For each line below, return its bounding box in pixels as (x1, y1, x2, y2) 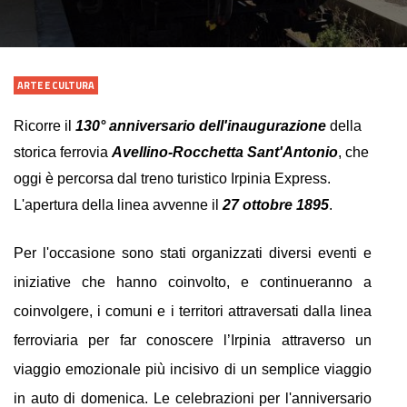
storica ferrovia (14, 144, 112, 160)
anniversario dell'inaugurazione (109, 117, 330, 134)
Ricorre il (14, 117, 75, 134)
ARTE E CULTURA (17, 77, 94, 93)
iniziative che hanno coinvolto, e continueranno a (14, 273, 372, 290)
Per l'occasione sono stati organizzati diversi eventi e (14, 244, 372, 261)
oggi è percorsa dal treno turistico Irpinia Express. (14, 170, 331, 186)
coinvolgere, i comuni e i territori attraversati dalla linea (14, 303, 372, 319)
